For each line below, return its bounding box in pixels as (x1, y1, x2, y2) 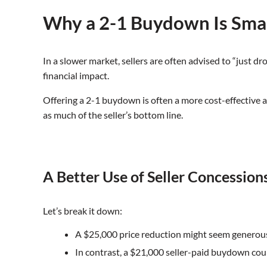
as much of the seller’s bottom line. (43, 109, 183, 121)
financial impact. (43, 70, 109, 82)
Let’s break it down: (43, 205, 122, 217)
